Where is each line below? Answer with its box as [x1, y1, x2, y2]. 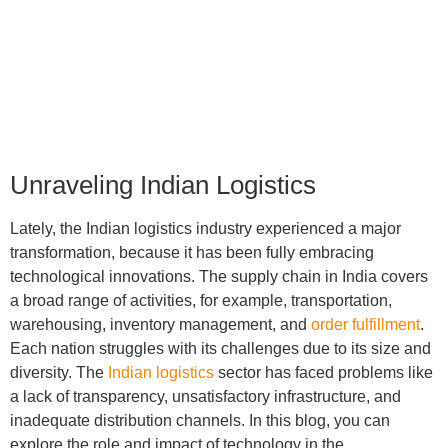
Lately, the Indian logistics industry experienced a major [9, 220, 401, 238]
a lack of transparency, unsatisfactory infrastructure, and [9, 388, 401, 406]
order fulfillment [310, 316, 420, 334]
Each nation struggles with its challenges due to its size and [9, 340, 431, 358]
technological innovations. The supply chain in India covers [9, 268, 428, 286]
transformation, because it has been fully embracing [9, 244, 374, 262]
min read [37, 121, 108, 139]
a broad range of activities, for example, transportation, [9, 292, 392, 310]
